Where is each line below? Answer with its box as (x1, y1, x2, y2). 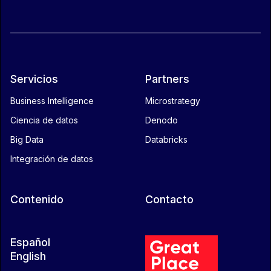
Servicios (10, 72, 58, 85)
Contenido (10, 192, 64, 206)
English (10, 249, 46, 263)
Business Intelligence (10, 95, 94, 106)
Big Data (10, 134, 44, 145)
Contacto (145, 192, 194, 206)
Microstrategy (145, 95, 200, 106)
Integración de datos (10, 153, 93, 164)
